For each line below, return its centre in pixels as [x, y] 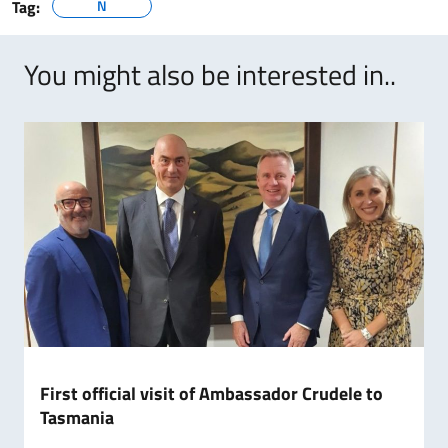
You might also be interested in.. [210, 74]
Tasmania [77, 417]
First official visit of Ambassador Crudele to [211, 393]
